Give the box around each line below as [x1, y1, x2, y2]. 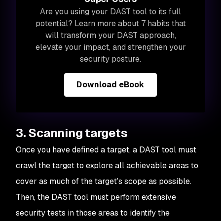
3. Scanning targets [16, 125, 128, 141]
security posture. [80, 54, 141, 64]
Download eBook [76, 79, 145, 90]
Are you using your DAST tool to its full [40, 6, 181, 17]
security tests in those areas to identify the [16, 208, 170, 218]
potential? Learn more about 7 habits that [35, 18, 186, 29]
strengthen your [127, 42, 186, 52]
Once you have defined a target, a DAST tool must [16, 145, 196, 155]
